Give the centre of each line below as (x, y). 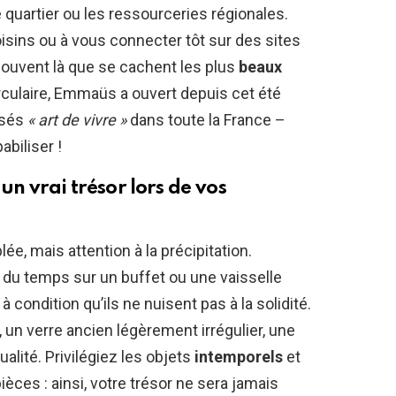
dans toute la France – (206, 119)
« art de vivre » (77, 119)
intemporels (239, 356)
